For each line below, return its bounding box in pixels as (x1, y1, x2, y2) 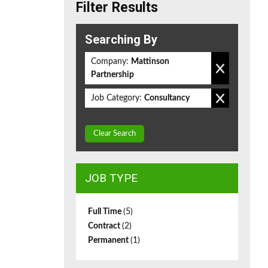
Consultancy (144, 94, 190, 102)
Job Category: (91, 94, 142, 102)
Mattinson (131, 57, 169, 66)
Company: (91, 57, 129, 66)
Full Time (88, 208, 123, 216)
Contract (88, 222, 122, 230)
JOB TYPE (85, 171, 138, 185)
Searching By (85, 32, 157, 47)
